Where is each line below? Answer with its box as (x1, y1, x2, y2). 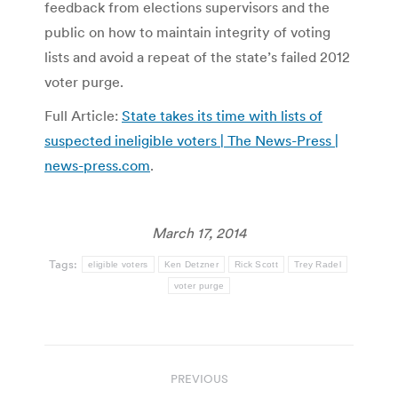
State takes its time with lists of (122, 106, 322, 124)
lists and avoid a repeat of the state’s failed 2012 (44, 47, 350, 66)
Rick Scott (234, 259, 278, 269)
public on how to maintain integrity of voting (44, 22, 330, 41)
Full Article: (44, 106, 122, 124)
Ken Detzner (163, 259, 219, 269)
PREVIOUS (170, 370, 228, 386)
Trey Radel (293, 259, 341, 269)
